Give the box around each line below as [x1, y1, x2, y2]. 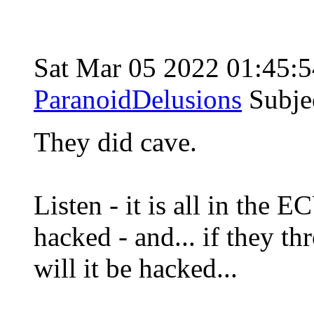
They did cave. [34, 126, 204, 157]
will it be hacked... [34, 252, 245, 283]
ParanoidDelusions [34, 83, 242, 114]
